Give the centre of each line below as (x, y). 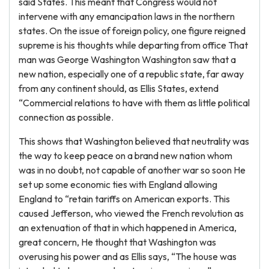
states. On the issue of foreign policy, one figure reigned (132, 31)
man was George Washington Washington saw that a (127, 59)
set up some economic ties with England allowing (118, 184)
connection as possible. (66, 117)
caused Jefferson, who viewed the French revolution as (131, 213)
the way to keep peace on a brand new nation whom (125, 156)
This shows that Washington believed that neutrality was (134, 141)
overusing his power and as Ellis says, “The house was (128, 256)
